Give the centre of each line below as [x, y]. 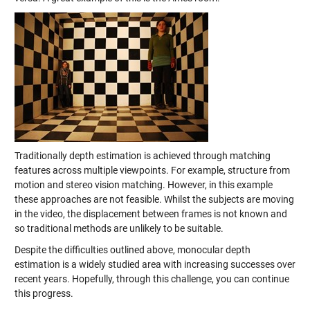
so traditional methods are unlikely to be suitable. [119, 228]
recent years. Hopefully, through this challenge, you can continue [152, 279]
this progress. [44, 293]
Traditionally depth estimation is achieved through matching [142, 155]
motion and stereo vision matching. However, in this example [143, 184]
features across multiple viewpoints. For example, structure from [152, 170]
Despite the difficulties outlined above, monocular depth [132, 249]
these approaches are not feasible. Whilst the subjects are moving [154, 199]
